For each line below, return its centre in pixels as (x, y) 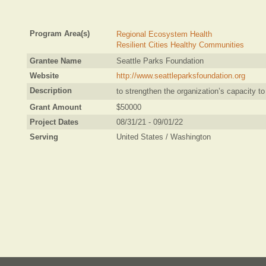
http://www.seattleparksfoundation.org (181, 76)
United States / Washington (164, 137)
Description (51, 91)
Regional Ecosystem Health (164, 34)
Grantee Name (56, 61)
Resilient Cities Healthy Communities (180, 45)
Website (44, 76)
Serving (44, 137)
